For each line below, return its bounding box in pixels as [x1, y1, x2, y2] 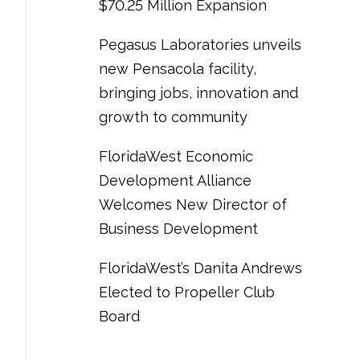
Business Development [99, 219, 258, 237]
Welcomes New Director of [99, 195, 287, 213]
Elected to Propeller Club [99, 283, 275, 301]
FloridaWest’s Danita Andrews [99, 259, 302, 276]
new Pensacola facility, [99, 59, 256, 77]
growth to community [99, 108, 247, 125]
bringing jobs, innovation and [99, 84, 298, 101]
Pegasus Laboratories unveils [99, 35, 301, 53]
